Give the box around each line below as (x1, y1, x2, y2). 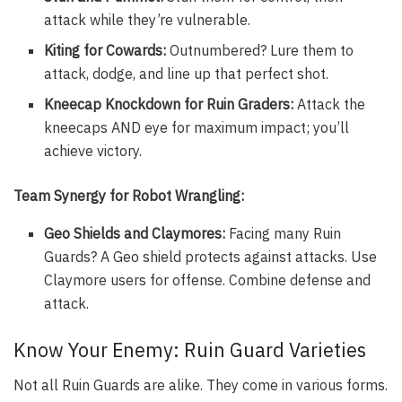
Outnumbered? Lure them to (166, 41, 354, 60)
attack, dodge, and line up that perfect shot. (44, 65, 329, 83)
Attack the (293, 95, 366, 114)
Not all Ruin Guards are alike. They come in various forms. (13, 376, 388, 394)
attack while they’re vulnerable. (44, 11, 251, 30)
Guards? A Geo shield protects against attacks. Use (44, 248, 378, 267)
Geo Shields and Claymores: (44, 224, 226, 243)
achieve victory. (44, 142, 143, 161)
